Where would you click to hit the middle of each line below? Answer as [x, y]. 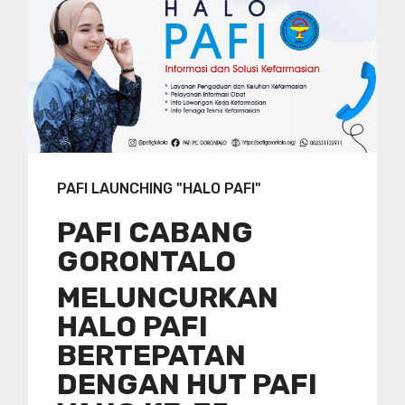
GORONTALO [146, 261]
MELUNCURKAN [168, 297]
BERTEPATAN [151, 355]
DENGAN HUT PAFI [187, 384]
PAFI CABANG [155, 232]
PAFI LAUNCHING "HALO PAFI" [159, 188]
